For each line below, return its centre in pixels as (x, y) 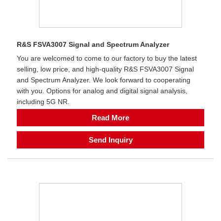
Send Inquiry (110, 140)
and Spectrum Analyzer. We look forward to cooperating (104, 80)
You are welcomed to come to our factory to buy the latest (107, 58)
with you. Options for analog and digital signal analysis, (102, 91)
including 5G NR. (43, 101)
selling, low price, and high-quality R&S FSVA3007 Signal (105, 69)
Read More (110, 117)
